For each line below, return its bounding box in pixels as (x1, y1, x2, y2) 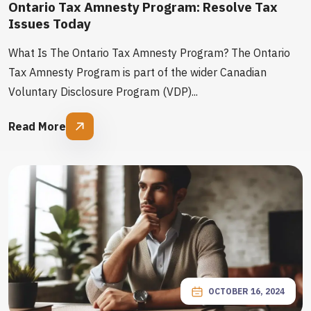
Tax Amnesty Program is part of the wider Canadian (8, 65, 267, 79)
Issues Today (8, 15, 91, 32)
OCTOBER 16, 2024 (208, 286, 285, 296)
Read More (8, 119, 66, 133)
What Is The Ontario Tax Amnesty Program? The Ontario (8, 46, 290, 60)
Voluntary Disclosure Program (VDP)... (8, 85, 198, 99)
